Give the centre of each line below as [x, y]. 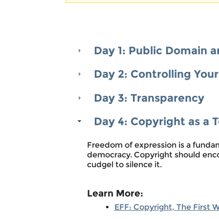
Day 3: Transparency [149, 98]
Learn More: [115, 193]
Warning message [150, 12]
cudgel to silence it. [124, 165]
